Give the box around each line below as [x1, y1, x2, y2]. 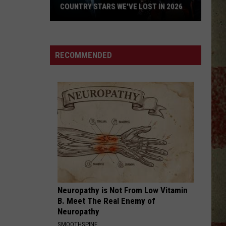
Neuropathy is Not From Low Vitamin [58, 185, 188, 195]
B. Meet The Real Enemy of [58, 196, 155, 206]
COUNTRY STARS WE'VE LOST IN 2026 [60, 2, 183, 11]
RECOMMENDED [55, 50, 112, 60]
